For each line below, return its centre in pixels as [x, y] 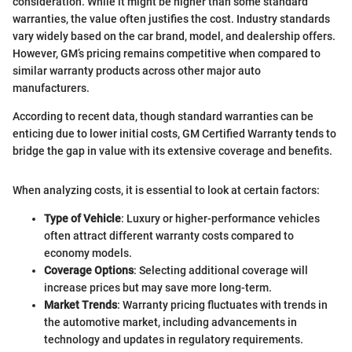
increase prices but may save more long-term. [158, 287]
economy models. [88, 253]
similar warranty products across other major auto [137, 70]
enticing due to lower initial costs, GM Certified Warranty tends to [174, 133]
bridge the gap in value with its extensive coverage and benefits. [172, 150]
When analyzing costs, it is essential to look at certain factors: [166, 190]
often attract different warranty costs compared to [169, 235]
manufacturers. [51, 88]
